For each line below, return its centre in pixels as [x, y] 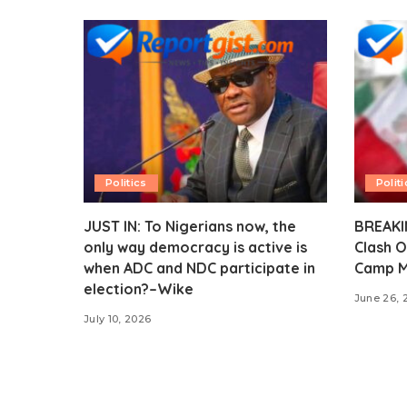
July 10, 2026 [118, 318]
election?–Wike [139, 288]
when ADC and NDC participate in [199, 268]
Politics [126, 182]
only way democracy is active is [195, 247]
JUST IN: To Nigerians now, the [190, 226]
